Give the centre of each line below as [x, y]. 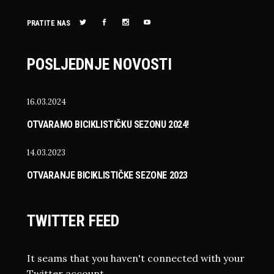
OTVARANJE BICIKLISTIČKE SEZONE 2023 [107, 175]
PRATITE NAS [49, 23]
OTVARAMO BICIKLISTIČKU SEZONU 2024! [108, 124]
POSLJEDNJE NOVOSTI [99, 64]
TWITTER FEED [73, 220]
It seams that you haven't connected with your [136, 258]
